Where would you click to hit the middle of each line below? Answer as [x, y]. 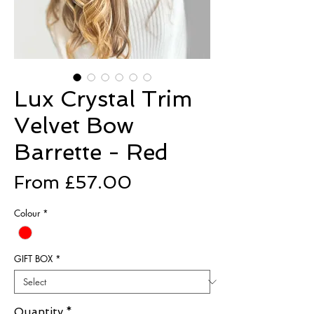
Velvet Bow [74, 125]
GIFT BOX [33, 259]
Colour [27, 213]
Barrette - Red [91, 152]
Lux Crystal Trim [103, 99]
